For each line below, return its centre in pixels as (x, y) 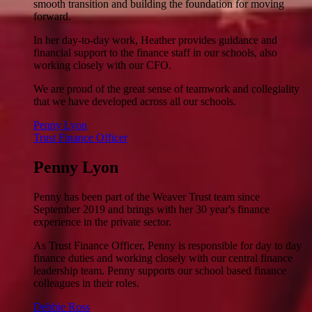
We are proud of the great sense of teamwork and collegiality (166, 89)
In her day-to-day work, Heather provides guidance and (155, 40)
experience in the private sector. (102, 221)
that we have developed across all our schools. (135, 101)
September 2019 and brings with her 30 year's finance (151, 209)
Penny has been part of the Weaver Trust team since (147, 196)
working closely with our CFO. (102, 65)
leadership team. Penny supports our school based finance (160, 270)
